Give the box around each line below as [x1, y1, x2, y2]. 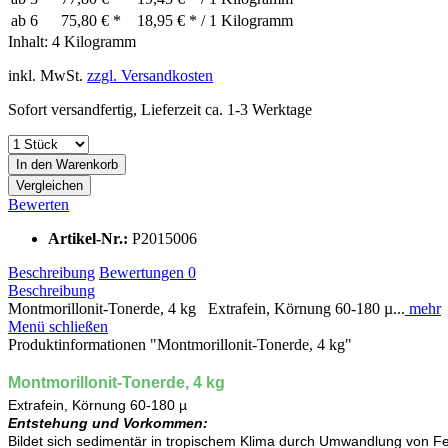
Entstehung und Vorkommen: [8, 415, 208, 432]
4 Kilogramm [52, 33, 136, 51]
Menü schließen [8, 318, 108, 336]
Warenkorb [56, 157, 118, 173]
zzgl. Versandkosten [87, 67, 213, 85]
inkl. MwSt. [8, 67, 87, 85]
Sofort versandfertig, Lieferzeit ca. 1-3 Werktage [8, 101, 312, 119]
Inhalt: [8, 33, 52, 51]
